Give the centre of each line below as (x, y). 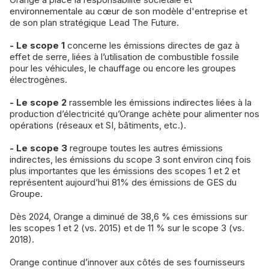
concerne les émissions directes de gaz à (152, 46)
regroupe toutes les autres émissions (145, 148)
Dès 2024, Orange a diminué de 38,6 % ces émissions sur (128, 217)
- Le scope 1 (37, 46)
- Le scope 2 (38, 103)
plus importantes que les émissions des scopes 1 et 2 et (125, 171)
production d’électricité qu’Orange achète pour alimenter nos (134, 114)
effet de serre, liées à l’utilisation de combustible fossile (124, 57)
